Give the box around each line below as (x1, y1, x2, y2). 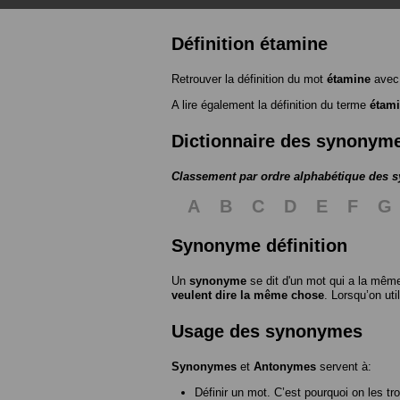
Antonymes (254, 359, 316, 373)
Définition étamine (171, 33, 328, 54)
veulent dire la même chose (171, 287, 324, 302)
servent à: (316, 359, 371, 373)
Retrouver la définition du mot (171, 71, 327, 86)
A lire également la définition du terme (171, 97, 370, 112)
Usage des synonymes (171, 321, 362, 341)
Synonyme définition (171, 235, 347, 255)
